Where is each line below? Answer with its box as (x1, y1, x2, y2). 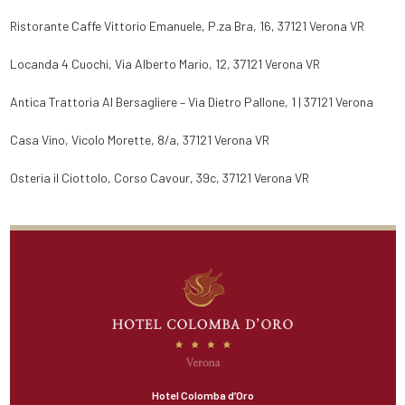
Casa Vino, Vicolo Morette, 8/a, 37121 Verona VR (9, 132, 269, 148)
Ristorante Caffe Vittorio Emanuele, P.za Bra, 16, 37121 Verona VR (9, 18, 364, 34)
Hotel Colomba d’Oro (151, 389, 254, 402)
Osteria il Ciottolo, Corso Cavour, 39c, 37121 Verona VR (9, 170, 309, 186)
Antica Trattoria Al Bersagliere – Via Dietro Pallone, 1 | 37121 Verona (9, 94, 373, 110)
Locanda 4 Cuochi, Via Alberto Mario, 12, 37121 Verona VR (9, 56, 320, 72)
